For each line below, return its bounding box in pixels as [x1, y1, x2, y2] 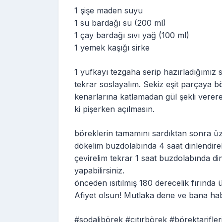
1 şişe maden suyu [74, 5, 143, 15]
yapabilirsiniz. [74, 165, 124, 175]
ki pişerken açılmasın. [74, 104, 155, 114]
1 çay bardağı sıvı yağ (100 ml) [74, 30, 189, 40]
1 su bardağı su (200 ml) [74, 17, 166, 28]
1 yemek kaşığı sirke [74, 42, 150, 53]
